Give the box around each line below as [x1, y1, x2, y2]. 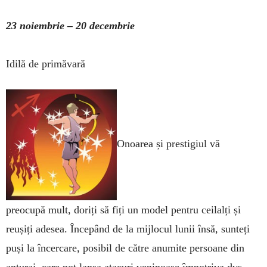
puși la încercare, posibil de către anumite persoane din [6, 242, 244, 254]
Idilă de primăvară [6, 57, 85, 70]
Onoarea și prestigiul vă [117, 138, 220, 150]
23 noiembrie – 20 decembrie [6, 19, 135, 32]
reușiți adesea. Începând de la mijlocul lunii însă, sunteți [6, 223, 250, 235]
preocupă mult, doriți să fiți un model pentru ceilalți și [6, 204, 241, 216]
